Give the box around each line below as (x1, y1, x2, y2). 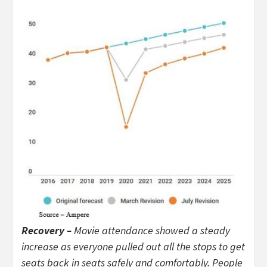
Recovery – (21, 223, 74, 238)
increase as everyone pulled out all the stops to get (21, 240, 245, 254)
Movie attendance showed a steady (74, 223, 230, 238)
